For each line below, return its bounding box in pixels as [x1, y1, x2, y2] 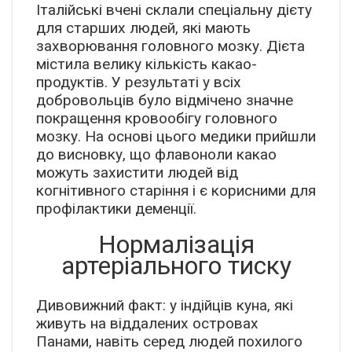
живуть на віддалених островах [36, 314, 258, 333]
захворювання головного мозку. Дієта [36, 37, 305, 56]
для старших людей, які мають [36, 19, 251, 38]
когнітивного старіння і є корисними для [36, 181, 316, 200]
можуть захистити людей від [36, 163, 238, 182]
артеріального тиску [60, 251, 291, 281]
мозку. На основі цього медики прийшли [36, 127, 316, 146]
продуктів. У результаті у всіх [36, 73, 241, 92]
